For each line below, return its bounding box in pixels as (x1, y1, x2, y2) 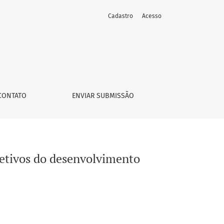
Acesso (142, 12, 161, 19)
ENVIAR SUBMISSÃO (72, 91, 134, 100)
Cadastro (108, 12, 133, 19)
